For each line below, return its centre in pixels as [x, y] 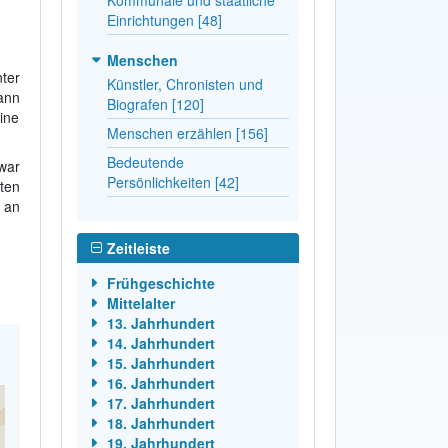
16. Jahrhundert [160, 382]
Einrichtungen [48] [164, 19]
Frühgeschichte [160, 282]
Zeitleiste [138, 247]
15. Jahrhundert [160, 362]
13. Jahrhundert [160, 322]
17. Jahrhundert [160, 402]
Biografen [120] [155, 103]
